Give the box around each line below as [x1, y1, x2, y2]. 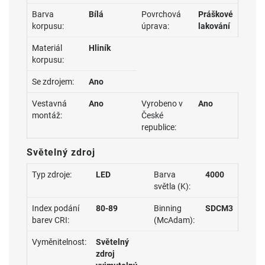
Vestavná [32, 99, 67, 108]
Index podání [32, 203, 79, 213]
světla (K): [154, 182, 190, 191]
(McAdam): [154, 215, 195, 225]
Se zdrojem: [32, 77, 74, 86]
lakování [198, 21, 230, 31]
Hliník [89, 43, 111, 53]
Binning [154, 203, 182, 213]
